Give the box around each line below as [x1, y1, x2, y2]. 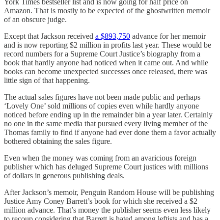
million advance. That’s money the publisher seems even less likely [4, 205, 211, 214]
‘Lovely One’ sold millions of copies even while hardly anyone [4, 101, 199, 110]
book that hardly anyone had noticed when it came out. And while [4, 58, 208, 67]
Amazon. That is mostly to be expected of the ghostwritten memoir [4, 6, 210, 15]
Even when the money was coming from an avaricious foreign [4, 153, 196, 162]
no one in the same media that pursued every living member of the [4, 119, 208, 128]
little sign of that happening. [4, 76, 90, 84]
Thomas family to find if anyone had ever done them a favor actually [4, 128, 216, 137]
